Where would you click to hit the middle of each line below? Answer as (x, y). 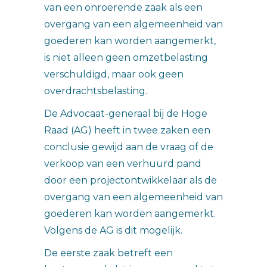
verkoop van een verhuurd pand (123, 164)
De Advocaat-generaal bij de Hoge (126, 114)
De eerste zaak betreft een (108, 253)
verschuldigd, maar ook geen (114, 74)
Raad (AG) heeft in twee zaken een (127, 130)
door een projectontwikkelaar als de (131, 180)
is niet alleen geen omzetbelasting (126, 58)
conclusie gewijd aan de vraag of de (129, 147)
